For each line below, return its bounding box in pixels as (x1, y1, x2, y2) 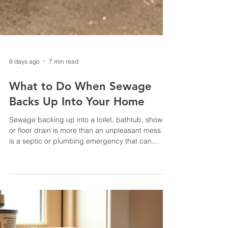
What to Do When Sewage (9, 185, 152, 199)
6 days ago (9, 163, 40, 171)
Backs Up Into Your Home (9, 201, 145, 214)
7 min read (49, 163, 78, 171)
